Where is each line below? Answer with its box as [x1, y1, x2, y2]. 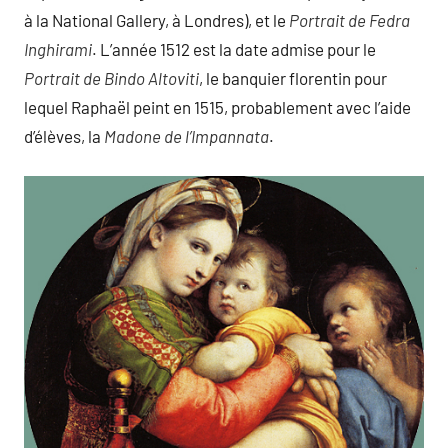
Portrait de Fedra [289, 9, 410, 30]
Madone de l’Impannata [104, 125, 269, 146]
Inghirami [24, 38, 92, 59]
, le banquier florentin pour [199, 67, 387, 88]
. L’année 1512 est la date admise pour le [92, 38, 376, 59]
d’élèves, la [24, 125, 104, 146]
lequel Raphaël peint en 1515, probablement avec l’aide [24, 96, 411, 117]
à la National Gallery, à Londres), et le [24, 9, 289, 30]
